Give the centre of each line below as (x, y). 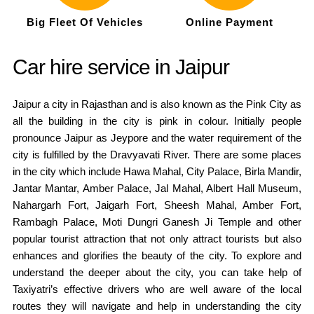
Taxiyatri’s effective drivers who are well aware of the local (157, 289)
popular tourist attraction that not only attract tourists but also (157, 238)
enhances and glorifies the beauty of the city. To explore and (157, 255)
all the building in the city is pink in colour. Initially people (157, 121)
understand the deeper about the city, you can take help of (157, 272)
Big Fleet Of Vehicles (84, 22)
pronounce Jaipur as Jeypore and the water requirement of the (157, 137)
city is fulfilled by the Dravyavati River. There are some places (157, 154)
